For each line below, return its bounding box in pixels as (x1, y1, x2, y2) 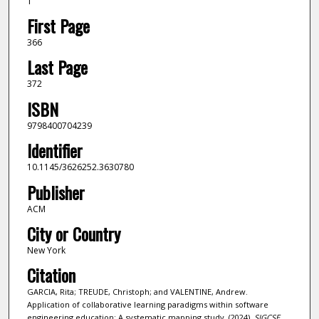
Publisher (26, 179, 85, 205)
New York (26, 244, 66, 257)
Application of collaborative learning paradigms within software (26, 299, 268, 310)
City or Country (26, 221, 120, 247)
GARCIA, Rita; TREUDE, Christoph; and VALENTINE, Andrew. (26, 286, 248, 298)
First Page (26, 13, 90, 39)
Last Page (26, 54, 88, 80)
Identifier (26, 137, 83, 164)
